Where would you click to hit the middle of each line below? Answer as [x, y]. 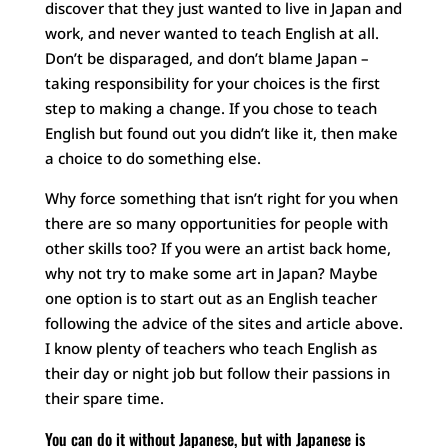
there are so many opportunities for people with [216, 223]
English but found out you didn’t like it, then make [221, 133]
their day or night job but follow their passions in [217, 373]
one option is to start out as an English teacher [210, 298]
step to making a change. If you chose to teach [210, 108]
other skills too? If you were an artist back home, [217, 248]
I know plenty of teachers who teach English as [210, 348]
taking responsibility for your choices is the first [212, 83]
